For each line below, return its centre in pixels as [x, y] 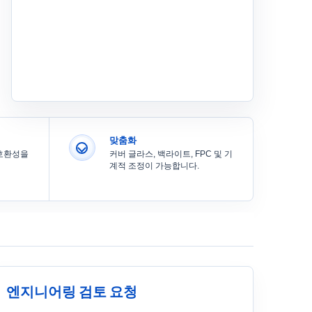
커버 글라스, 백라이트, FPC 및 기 [171, 154]
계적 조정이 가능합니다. [154, 166]
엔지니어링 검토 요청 [72, 292]
